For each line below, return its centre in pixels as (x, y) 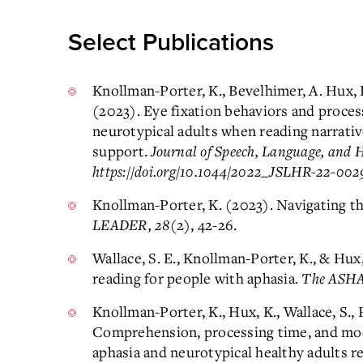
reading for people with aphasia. (195, 278)
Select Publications (171, 43)
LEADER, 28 (131, 224)
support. (120, 151)
